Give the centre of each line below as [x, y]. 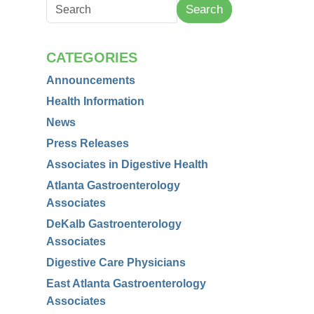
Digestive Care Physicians [116, 262]
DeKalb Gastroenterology [114, 224]
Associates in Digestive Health [127, 164]
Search [204, 9]
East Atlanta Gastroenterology [126, 284]
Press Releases [88, 143]
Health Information [95, 101]
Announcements [91, 80]
